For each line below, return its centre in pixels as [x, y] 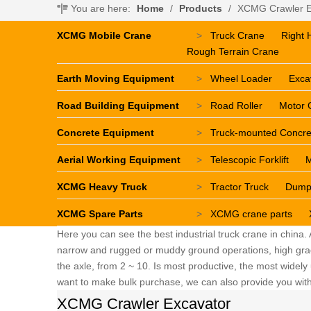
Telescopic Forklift [250, 160]
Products [201, 8]
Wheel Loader [241, 78]
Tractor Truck [239, 187]
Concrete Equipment [106, 133]
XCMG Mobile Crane [104, 35]
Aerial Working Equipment [119, 160]
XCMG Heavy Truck [102, 187]
